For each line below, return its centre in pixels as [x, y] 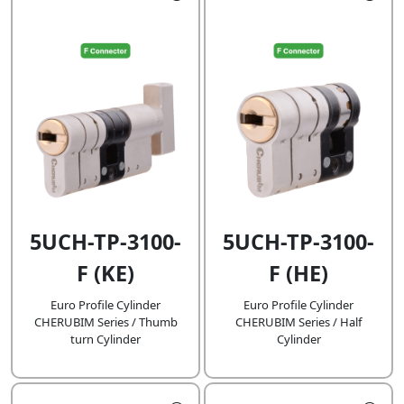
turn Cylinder [106, 340]
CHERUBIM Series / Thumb [106, 322]
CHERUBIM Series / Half [298, 322]
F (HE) [298, 274]
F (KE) [106, 274]
